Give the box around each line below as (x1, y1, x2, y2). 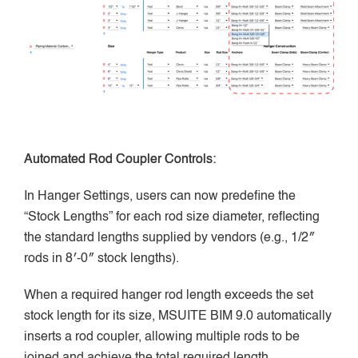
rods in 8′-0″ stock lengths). (24, 252, 179, 265)
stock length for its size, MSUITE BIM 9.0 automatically (24, 309, 332, 323)
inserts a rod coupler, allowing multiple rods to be (24, 330, 300, 344)
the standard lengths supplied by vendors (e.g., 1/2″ (24, 231, 315, 245)
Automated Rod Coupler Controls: (24, 153, 216, 166)
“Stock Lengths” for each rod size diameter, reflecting (24, 210, 320, 224)
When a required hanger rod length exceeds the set (24, 288, 313, 302)
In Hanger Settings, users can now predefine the (24, 189, 296, 203)
